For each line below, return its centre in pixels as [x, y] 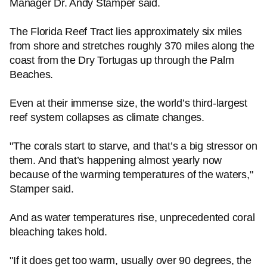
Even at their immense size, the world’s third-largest [128, 103]
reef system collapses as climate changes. [107, 117]
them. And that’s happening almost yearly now [116, 160]
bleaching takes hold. [58, 232]
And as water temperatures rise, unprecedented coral [132, 218]
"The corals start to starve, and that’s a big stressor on [133, 146]
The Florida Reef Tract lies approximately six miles [126, 32]
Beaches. [31, 74]
